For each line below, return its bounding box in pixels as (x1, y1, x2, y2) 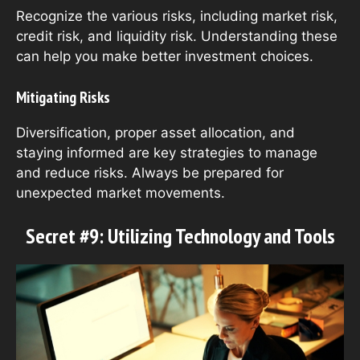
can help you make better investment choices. (16, 48, 313, 65)
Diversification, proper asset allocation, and (16, 124, 295, 141)
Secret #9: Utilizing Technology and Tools (25, 223, 335, 250)
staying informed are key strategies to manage (16, 144, 317, 161)
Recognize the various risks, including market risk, (16, 8, 337, 25)
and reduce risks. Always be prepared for (16, 164, 284, 181)
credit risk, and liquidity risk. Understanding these (16, 28, 337, 45)
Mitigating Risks (16, 86, 110, 108)
